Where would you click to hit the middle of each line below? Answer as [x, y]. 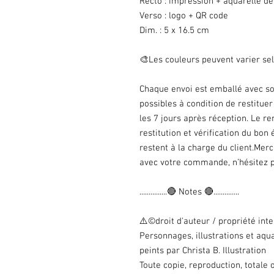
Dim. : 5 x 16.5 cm [174, 31]
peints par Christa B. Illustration [203, 251]
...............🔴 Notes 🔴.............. [189, 192]
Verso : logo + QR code [184, 16]
